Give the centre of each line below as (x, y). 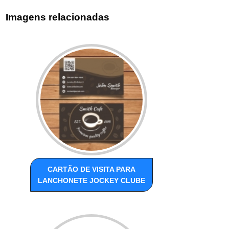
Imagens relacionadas (58, 17)
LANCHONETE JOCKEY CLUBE (92, 181)
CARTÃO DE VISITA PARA (92, 169)
